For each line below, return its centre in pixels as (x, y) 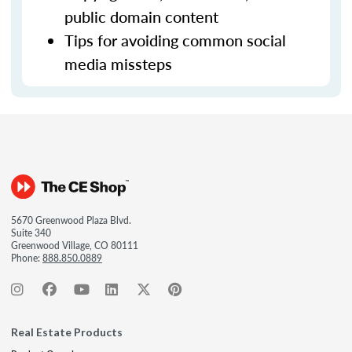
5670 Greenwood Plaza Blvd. (71, 220)
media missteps (118, 64)
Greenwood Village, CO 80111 (75, 246)
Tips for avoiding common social (175, 40)
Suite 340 (31, 233)
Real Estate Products (67, 332)
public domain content (141, 16)
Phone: (27, 258)
